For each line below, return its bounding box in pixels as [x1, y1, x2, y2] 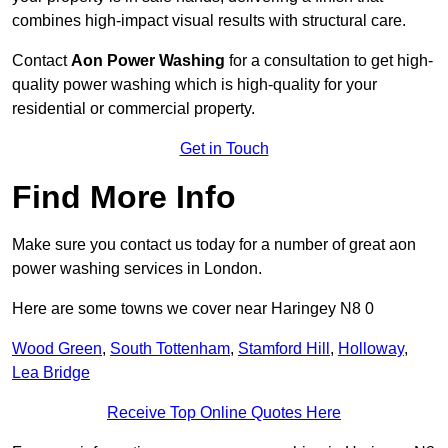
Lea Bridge [12, 364, 90, 382]
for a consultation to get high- [225, 52, 433, 70]
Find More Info [12, 179, 236, 216]
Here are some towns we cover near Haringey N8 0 [12, 300, 374, 318]
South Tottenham [110, 340, 230, 358]
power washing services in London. [12, 260, 262, 278]
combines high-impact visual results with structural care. [12, 12, 406, 30]
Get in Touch [179, 140, 269, 158]
